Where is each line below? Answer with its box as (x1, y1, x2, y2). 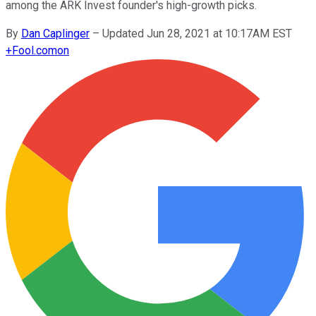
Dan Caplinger (21, 26, 90, 40)
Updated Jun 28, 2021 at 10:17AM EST (102, 26, 292, 40)
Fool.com (12, 43, 57, 57)
